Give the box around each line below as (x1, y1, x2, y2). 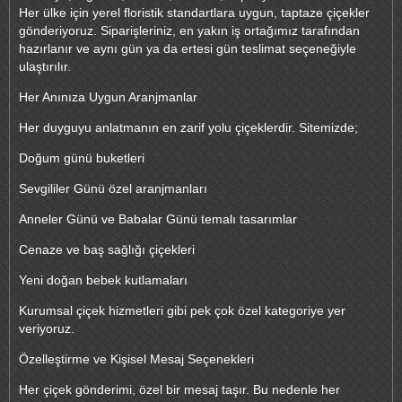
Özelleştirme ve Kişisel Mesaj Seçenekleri (19, 352, 254, 367)
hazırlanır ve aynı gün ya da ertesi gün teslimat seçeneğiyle (19, 41, 356, 57)
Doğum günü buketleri (19, 151, 144, 166)
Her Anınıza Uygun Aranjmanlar (19, 90, 197, 105)
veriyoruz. (19, 321, 74, 336)
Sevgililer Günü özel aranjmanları (19, 181, 207, 197)
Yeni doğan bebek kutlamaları (19, 273, 188, 288)
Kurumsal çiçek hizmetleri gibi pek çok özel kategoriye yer (19, 303, 345, 319)
